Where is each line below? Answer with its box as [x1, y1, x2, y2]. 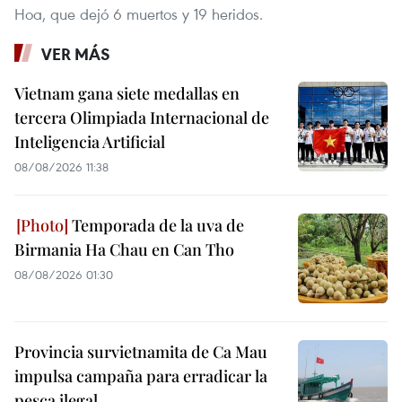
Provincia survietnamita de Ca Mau [14, 340, 267, 363]
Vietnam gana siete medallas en [14, 82, 240, 104]
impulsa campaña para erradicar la [14, 364, 267, 387]
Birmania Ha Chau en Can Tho [14, 238, 234, 260]
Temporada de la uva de [68, 214, 244, 236]
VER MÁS [41, 42, 110, 65]
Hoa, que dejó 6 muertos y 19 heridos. [14, 3, 263, 24]
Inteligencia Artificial [14, 130, 165, 153]
